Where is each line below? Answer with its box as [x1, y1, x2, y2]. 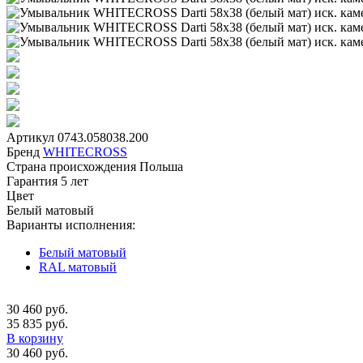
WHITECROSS [43, 144, 127, 159]
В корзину [6, 331, 63, 345]
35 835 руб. [6, 316, 68, 331]
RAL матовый [39, 259, 117, 274]
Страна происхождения [6, 159, 136, 173]
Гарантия [6, 173, 58, 188]
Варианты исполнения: [6, 217, 135, 232]
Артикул [6, 130, 54, 144]
